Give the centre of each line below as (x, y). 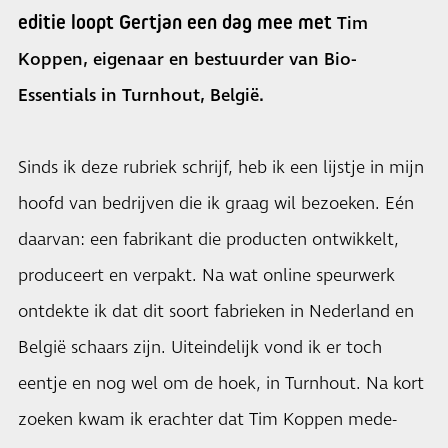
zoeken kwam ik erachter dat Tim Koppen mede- (207, 419)
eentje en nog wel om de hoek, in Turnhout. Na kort (221, 383)
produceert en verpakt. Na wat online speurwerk (206, 275)
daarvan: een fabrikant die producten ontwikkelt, (208, 239)
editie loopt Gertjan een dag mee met (177, 21)
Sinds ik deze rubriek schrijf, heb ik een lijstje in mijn (221, 167)
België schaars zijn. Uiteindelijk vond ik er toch (200, 347)
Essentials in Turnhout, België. (141, 95)
